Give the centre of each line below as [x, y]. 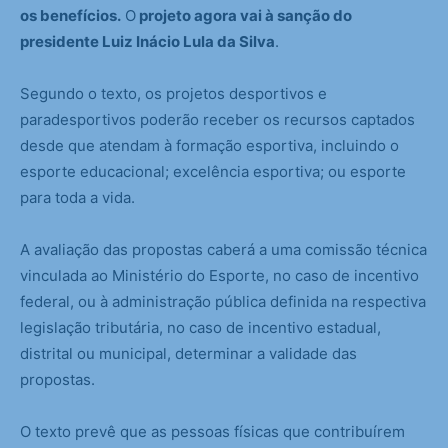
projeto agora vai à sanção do [244, 16]
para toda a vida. [77, 198]
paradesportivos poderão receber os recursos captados [217, 120]
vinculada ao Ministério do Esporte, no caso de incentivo [219, 276]
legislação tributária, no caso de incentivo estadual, [200, 328]
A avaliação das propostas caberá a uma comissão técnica [223, 250]
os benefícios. [70, 16]
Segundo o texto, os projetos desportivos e [173, 94]
